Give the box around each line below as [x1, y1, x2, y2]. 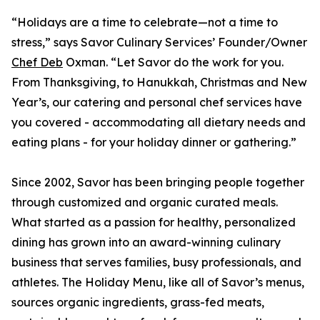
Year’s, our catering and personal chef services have [11, 95, 302, 110]
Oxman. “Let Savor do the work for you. [63, 55, 284, 70]
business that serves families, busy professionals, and [11, 255, 301, 270]
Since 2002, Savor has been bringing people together [11, 175, 304, 190]
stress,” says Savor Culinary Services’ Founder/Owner [11, 35, 307, 50]
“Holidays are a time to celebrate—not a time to [11, 15, 278, 30]
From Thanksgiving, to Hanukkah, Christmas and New [11, 75, 307, 90]
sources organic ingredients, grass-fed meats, [11, 295, 264, 310]
